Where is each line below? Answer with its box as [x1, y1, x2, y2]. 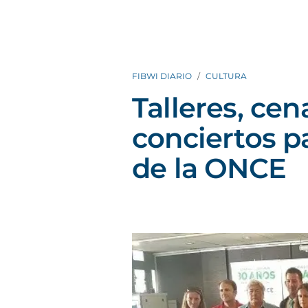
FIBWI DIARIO [132, 71, 192, 81]
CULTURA [206, 71, 247, 81]
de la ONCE [132, 151, 286, 185]
